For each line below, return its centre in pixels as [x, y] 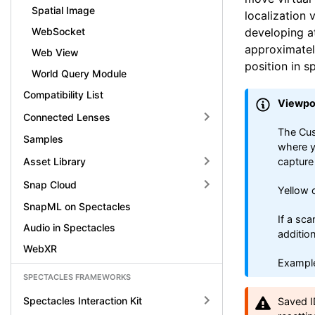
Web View [55, 52]
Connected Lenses [67, 117]
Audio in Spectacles [69, 227]
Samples [43, 139]
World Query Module [79, 73]
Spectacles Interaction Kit [83, 300]
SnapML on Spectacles [77, 206]
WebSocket [58, 31]
